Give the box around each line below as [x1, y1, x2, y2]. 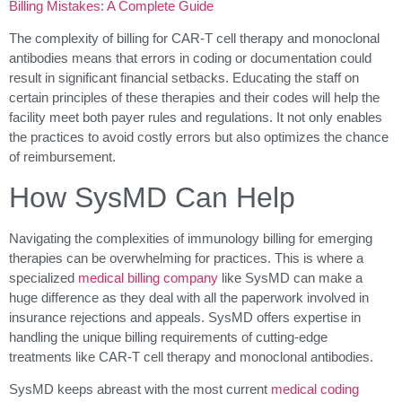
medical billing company [78, 269, 218, 285]
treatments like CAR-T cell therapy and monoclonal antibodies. [9, 348, 373, 364]
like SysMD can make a [218, 269, 363, 285]
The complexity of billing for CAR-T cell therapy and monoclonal [9, 31, 380, 47]
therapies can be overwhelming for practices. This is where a [9, 249, 363, 266]
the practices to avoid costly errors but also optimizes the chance [9, 129, 389, 145]
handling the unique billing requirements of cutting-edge [9, 328, 328, 345]
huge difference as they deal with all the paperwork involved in [9, 289, 369, 305]
